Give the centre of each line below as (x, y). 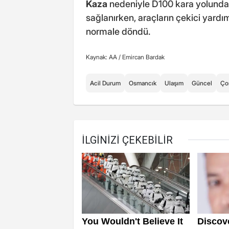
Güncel (202, 83)
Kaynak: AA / (104, 57)
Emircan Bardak (143, 57)
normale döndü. (118, 31)
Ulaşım (174, 83)
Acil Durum (105, 83)
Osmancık (143, 83)
